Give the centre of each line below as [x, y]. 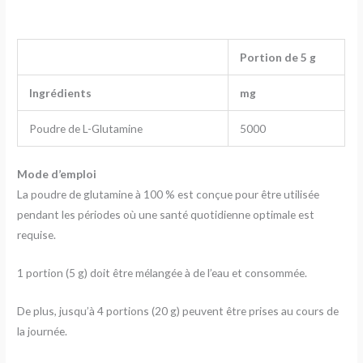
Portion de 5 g [278, 58]
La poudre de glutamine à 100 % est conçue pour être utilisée [169, 194]
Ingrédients [60, 93]
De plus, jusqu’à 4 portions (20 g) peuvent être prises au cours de [178, 310]
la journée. [43, 331]
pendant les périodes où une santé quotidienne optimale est [166, 214]
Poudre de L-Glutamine [85, 129]
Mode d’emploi [57, 173]
